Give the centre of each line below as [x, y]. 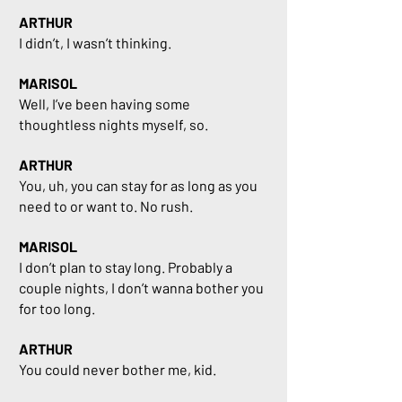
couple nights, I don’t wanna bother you [141, 288]
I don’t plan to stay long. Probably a [126, 267]
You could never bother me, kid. [118, 369]
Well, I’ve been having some [105, 104]
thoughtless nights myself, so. [114, 124]
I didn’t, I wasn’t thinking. [96, 43]
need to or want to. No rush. [106, 206]
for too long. [57, 308]
